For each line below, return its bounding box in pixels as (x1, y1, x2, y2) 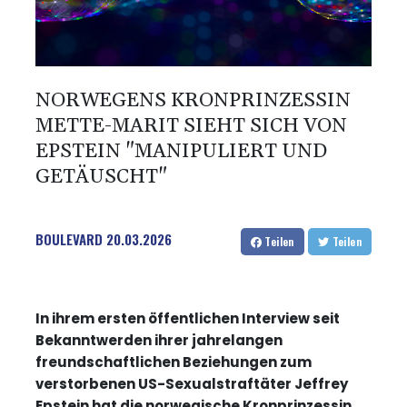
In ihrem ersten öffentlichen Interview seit (35, 309, 340, 329)
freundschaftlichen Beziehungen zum (35, 352, 312, 372)
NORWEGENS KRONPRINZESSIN (35, 88, 351, 114)
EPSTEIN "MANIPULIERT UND (35, 139, 327, 165)
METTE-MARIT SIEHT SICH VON (35, 114, 347, 140)
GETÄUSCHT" (35, 164, 167, 191)
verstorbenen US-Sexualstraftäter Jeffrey (35, 374, 348, 394)
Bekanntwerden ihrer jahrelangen (35, 331, 283, 351)
